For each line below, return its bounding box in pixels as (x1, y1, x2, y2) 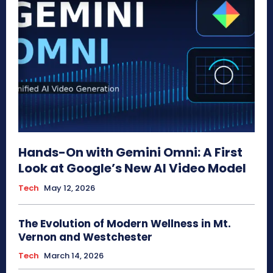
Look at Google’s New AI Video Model (18, 160, 246, 177)
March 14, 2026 (44, 250, 104, 262)
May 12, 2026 (44, 182, 95, 194)
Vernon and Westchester (18, 230, 152, 245)
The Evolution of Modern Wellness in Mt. (18, 216, 231, 232)
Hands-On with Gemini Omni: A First (18, 144, 243, 161)
